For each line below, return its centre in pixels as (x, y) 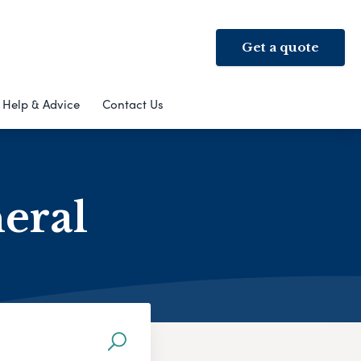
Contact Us (133, 104)
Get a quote (280, 47)
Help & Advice (41, 104)
